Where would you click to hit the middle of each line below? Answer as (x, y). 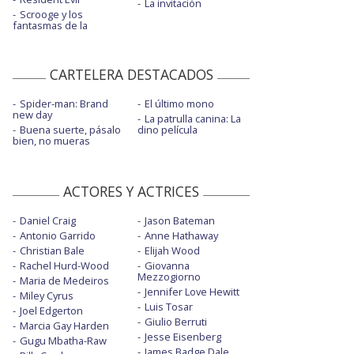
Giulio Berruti (175, 322)
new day (32, 115)
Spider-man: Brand (64, 104)
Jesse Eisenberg (183, 337)
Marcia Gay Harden (64, 326)
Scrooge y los (51, 15)
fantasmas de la (50, 26)
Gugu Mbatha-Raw (63, 341)
